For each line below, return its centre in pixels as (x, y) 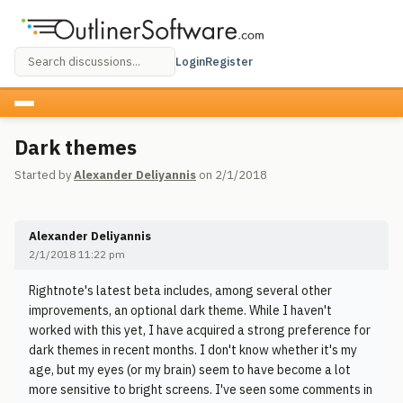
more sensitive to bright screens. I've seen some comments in (201, 390)
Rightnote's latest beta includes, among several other (180, 291)
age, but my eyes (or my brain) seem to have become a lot (190, 370)
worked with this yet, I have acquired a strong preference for (200, 330)
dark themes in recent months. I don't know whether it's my (193, 350)
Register (229, 61)
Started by (44, 175)
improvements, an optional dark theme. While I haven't (180, 310)
